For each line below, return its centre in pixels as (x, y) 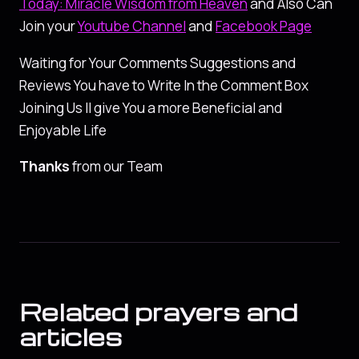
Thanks (44, 167)
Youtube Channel (132, 26)
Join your (48, 26)
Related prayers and (158, 311)
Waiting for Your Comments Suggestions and (158, 63)
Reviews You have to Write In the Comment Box (164, 85)
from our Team (116, 167)
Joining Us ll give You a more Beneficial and (151, 107)
